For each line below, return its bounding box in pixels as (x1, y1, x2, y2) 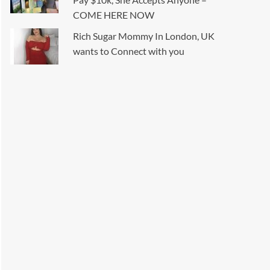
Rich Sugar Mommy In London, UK (73, 30, 215, 42)
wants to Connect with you (73, 45, 185, 57)
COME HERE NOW (73, 9, 155, 21)
